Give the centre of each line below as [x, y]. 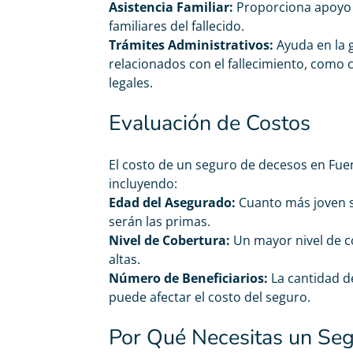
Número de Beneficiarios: [188, 278]
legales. [131, 83]
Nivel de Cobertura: [169, 240]
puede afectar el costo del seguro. [210, 297]
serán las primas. [160, 221]
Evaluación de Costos [210, 123]
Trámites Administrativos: [191, 45]
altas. [124, 259]
